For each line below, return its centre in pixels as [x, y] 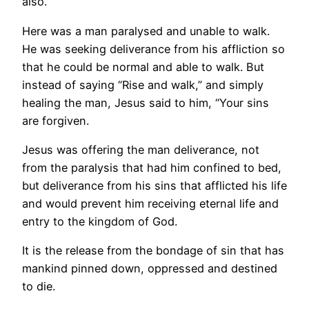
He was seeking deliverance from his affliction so [153, 49]
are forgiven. [56, 120]
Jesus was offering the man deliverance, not [141, 149]
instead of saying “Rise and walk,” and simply [143, 84]
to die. [39, 287]
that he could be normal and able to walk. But [143, 67]
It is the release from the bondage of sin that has [153, 251]
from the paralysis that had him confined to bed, [152, 167]
